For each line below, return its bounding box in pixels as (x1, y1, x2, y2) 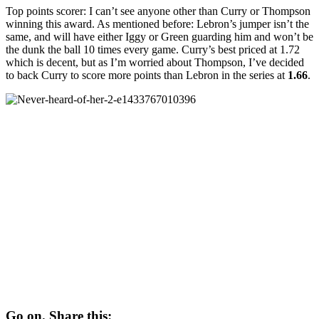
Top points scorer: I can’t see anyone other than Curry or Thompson (6, 4, 310, 17)
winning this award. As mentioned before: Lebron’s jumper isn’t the (6, 17, 309, 30)
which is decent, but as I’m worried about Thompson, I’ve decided (6, 56, 304, 68)
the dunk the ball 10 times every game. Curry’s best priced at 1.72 (6, 43, 300, 56)
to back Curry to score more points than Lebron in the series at (6, 68, 288, 81)
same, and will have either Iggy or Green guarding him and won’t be (6, 30, 313, 43)
